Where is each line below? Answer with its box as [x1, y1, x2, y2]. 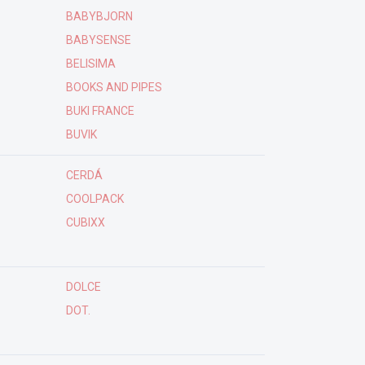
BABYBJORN [65, 10, 133, 23]
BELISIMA [65, 57, 116, 70]
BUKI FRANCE [65, 104, 134, 117]
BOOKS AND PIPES [65, 81, 162, 94]
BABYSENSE [65, 33, 131, 46]
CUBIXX [65, 216, 105, 229]
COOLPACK [65, 192, 124, 205]
